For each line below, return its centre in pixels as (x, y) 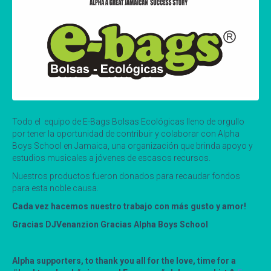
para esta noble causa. (55, 188)
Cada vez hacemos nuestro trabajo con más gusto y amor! (129, 206)
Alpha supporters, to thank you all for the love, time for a (124, 260)
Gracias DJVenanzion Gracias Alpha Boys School (110, 224)
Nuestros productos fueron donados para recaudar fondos (126, 176)
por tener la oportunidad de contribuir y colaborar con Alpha (126, 133)
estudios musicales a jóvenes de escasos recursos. (111, 158)
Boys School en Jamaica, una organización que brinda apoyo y (132, 145)
